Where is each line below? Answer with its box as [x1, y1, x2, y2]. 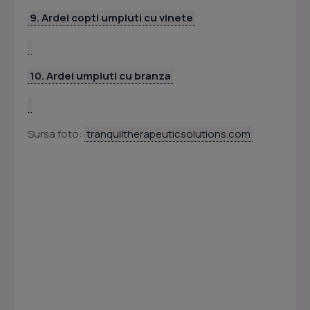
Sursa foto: [28, 127, 84, 142]
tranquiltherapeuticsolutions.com [86, 127, 250, 142]
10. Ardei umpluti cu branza [30, 69, 171, 84]
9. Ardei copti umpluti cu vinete [30, 10, 193, 26]
